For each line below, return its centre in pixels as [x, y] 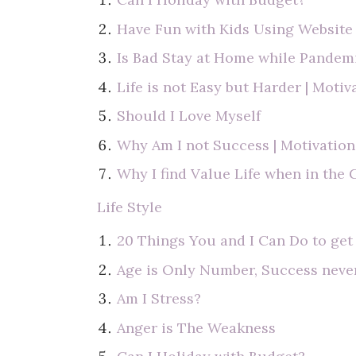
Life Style [130, 207]
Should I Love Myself [189, 116]
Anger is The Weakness [197, 327]
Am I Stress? [159, 298]
